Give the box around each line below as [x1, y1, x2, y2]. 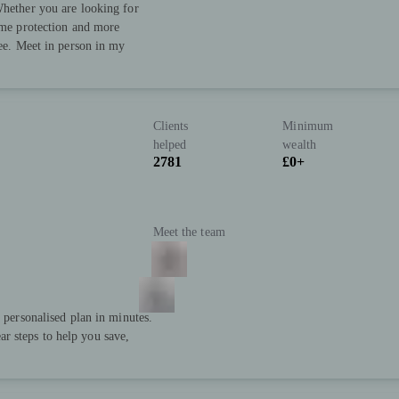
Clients [152, 119, 189, 134]
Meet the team [152, 224, 225, 239]
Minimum [282, 119, 334, 134]
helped [152, 138, 187, 152]
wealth [282, 138, 316, 152]
